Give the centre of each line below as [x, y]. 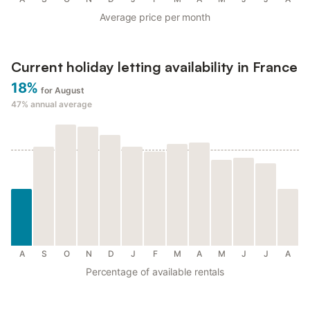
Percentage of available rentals [155, 272]
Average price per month [155, 17]
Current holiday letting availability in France [154, 67]
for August [62, 91]
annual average [61, 104]
